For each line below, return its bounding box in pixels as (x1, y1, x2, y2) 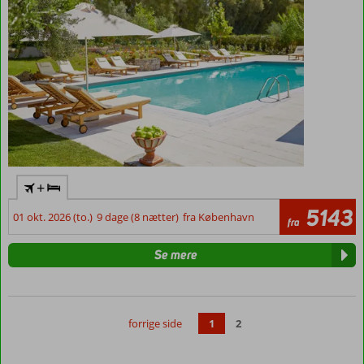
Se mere (154, 246, 197, 264)
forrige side (128, 316, 182, 331)
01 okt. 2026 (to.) (13, 210, 93, 225)
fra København (183, 210, 254, 225)
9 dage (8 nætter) (97, 210, 179, 225)
